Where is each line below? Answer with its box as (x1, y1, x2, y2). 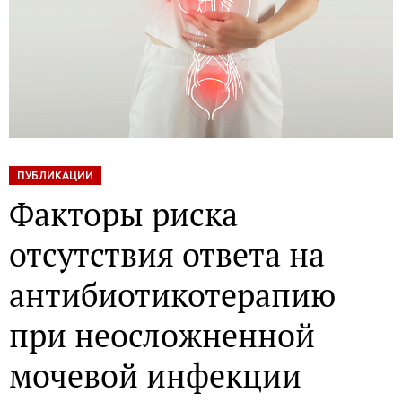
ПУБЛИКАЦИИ (17, 169, 93, 181)
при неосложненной (9, 313, 315, 356)
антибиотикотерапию (9, 273, 336, 316)
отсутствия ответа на (9, 232, 325, 275)
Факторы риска (9, 192, 238, 235)
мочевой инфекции (9, 354, 301, 397)
